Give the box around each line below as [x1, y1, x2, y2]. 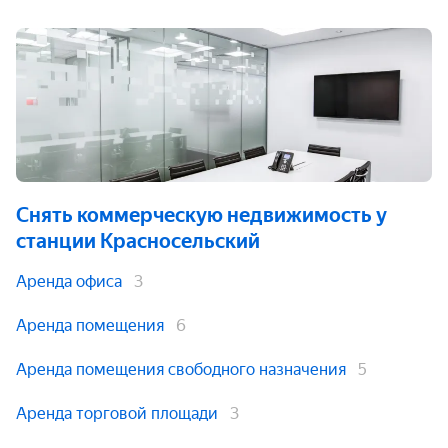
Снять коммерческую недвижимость [16, 203, 372, 227]
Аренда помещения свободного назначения [16, 360, 346, 379]
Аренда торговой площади [16, 404, 218, 423]
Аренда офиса [16, 272, 122, 291]
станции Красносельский [16, 229, 260, 253]
